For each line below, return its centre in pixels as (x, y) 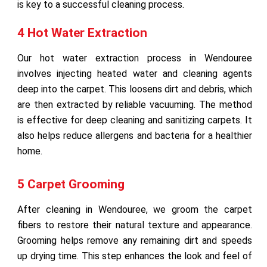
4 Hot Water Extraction (82, 32)
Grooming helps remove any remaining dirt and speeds (135, 240)
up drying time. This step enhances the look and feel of (135, 256)
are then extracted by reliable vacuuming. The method (135, 104)
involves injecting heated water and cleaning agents (135, 73)
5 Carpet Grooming (71, 184)
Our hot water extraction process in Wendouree (135, 58)
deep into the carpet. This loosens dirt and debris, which (135, 89)
